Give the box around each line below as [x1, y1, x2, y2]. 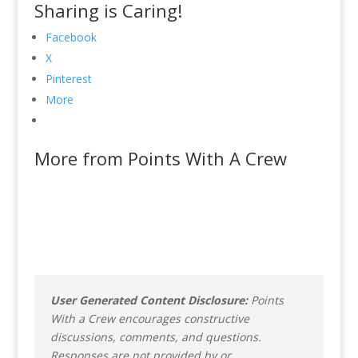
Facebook [45, 29, 97, 45]
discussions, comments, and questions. [50, 328, 261, 344]
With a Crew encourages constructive [50, 310, 249, 326]
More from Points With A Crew [34, 145, 287, 170]
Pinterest [45, 70, 92, 86]
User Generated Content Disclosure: [50, 292, 248, 308]
